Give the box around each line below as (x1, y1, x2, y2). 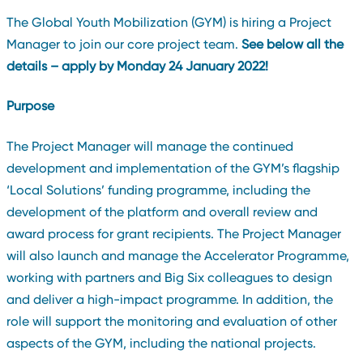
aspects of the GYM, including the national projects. (6, 335, 316, 351)
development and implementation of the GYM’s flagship (6, 160, 340, 176)
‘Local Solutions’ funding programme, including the (6, 181, 310, 198)
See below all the (241, 36, 344, 52)
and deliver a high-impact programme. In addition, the (6, 291, 333, 307)
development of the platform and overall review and (6, 203, 318, 220)
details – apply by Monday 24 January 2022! (6, 58, 268, 74)
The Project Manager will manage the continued (6, 138, 293, 154)
